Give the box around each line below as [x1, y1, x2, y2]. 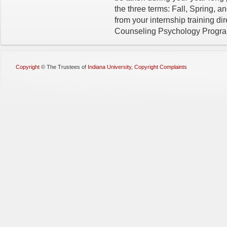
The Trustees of [47, 63, 88, 70]
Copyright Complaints [134, 63, 187, 70]
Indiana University [88, 63, 131, 70]
